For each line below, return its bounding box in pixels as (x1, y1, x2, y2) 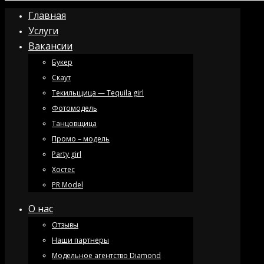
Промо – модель (52, 134, 110, 144)
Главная (28, 9, 66, 22)
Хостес (52, 164, 75, 174)
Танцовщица (52, 118, 97, 128)
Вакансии (28, 39, 72, 52)
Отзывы (52, 220, 78, 230)
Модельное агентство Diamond (52, 250, 161, 260)
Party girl (52, 149, 81, 159)
